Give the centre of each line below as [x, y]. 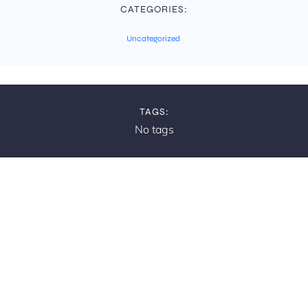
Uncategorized [153, 38]
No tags [154, 129]
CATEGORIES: [154, 9]
